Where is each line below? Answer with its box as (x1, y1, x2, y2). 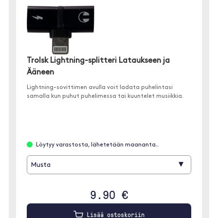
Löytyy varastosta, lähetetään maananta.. (36, 142, 159, 148)
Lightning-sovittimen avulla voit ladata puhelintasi (27, 84, 173, 91)
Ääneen (27, 68, 54, 76)
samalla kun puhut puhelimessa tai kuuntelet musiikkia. (27, 93, 184, 99)
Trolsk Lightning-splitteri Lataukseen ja (27, 56, 170, 65)
